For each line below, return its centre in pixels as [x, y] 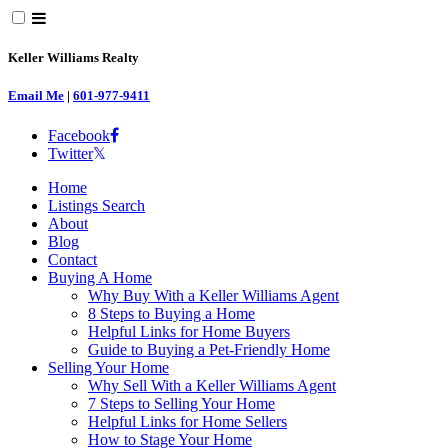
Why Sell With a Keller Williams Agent [212, 385]
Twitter [70, 153]
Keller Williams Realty [73, 58]
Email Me [36, 96]
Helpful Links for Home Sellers [187, 421]
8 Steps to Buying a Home [171, 313]
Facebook [79, 135]
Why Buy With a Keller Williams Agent [213, 295]
